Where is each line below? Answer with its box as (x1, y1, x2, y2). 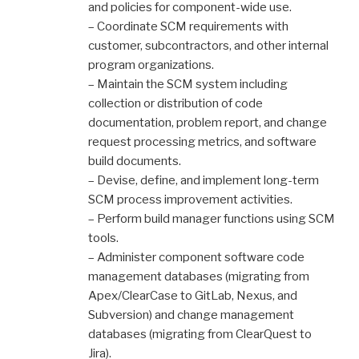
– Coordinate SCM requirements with (88, 18, 288, 34)
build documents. (88, 153, 181, 168)
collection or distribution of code (88, 95, 263, 111)
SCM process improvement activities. (88, 192, 292, 207)
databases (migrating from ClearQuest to (88, 326, 312, 341)
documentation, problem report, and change (88, 115, 327, 130)
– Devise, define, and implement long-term (88, 172, 319, 188)
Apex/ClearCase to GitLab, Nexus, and (88, 288, 297, 303)
